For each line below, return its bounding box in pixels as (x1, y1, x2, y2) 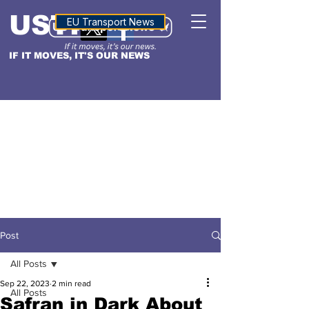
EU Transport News (66, 16, 154, 28)
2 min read (52, 279, 91, 288)
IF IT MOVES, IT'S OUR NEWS (9, 50, 150, 61)
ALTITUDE (87, 14, 134, 26)
